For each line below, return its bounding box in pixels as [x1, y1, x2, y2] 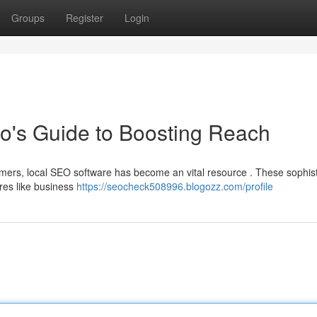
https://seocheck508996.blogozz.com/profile [76, 179, 273, 193]
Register [66, 11, 103, 25]
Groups [11, 11, 45, 25]
